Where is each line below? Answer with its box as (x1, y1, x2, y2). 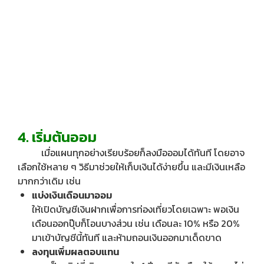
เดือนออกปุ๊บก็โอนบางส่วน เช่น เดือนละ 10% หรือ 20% (32, 216, 240, 230)
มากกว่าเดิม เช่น (18, 173, 81, 188)
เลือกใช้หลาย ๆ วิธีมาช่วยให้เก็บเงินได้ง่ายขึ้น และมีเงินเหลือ (18, 159, 245, 174)
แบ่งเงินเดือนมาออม (32, 187, 114, 202)
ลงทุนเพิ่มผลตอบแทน (32, 244, 121, 259)
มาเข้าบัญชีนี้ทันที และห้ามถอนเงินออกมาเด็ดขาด (32, 230, 222, 245)
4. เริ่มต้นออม (18, 126, 97, 147)
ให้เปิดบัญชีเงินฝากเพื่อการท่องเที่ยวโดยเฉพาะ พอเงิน (32, 202, 239, 216)
